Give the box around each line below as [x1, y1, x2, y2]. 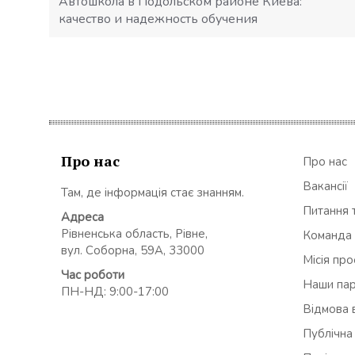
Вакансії [303, 177, 348, 194]
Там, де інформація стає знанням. [61, 184, 244, 200]
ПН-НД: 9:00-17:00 [61, 283, 169, 300]
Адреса [61, 208, 104, 225]
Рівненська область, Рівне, [61, 225, 208, 242]
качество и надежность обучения [59, 10, 258, 28]
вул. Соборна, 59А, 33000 [61, 242, 204, 258]
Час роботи [61, 266, 124, 283]
